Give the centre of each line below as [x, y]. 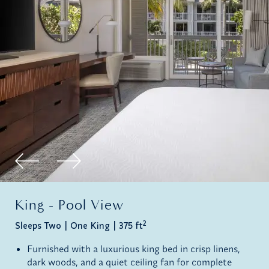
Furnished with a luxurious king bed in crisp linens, [134, 249]
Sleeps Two [38, 226]
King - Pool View [69, 205]
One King [90, 226]
